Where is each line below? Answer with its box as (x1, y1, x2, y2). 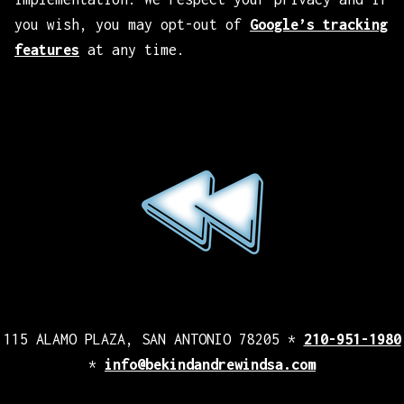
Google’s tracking (250, 16, 388, 33)
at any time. (79, 41, 185, 59)
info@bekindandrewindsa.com (105, 356, 316, 373)
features (14, 41, 79, 59)
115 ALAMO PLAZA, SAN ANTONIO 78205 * (3, 331, 304, 348)
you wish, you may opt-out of (14, 16, 250, 33)
